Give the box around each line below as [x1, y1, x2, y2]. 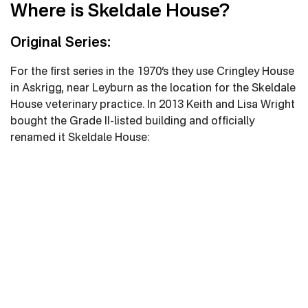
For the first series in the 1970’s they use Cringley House [10, 67, 294, 78]
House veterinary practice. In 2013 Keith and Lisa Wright [10, 100, 295, 111]
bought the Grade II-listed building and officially [10, 116, 254, 127]
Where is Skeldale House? [10, 3, 230, 21]
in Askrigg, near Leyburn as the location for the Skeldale [10, 83, 296, 94]
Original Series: [10, 36, 111, 50]
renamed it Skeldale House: [10, 133, 149, 144]
